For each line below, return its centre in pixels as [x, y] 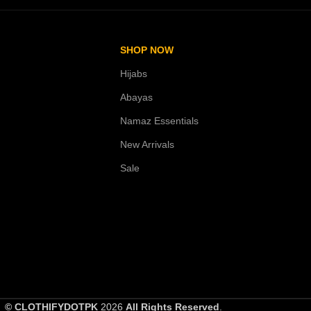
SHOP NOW [147, 50]
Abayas [136, 97]
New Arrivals [147, 144]
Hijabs [134, 74]
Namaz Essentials [159, 121]
